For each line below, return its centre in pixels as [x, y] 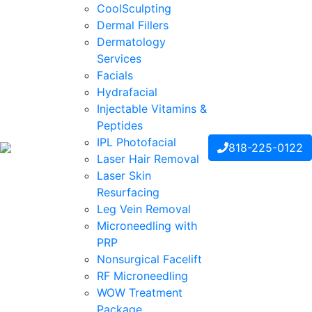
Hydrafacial [127, 92]
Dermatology [131, 42]
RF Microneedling [142, 276]
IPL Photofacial [136, 142]
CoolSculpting [134, 8]
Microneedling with [147, 226]
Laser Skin [124, 175]
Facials [115, 75]
